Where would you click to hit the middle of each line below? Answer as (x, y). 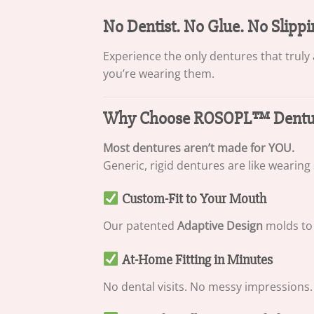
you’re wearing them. (159, 73)
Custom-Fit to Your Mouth (192, 199)
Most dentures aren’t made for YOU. (199, 148)
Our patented (140, 226)
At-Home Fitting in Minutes (196, 260)
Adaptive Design (220, 226)
